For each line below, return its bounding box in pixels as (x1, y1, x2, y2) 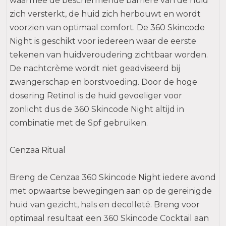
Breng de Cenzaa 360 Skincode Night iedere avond (10, 173, 216, 182)
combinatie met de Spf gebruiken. (10, 118, 148, 128)
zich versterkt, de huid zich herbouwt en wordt (10, 9, 201, 19)
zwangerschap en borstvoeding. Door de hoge (10, 77, 197, 87)
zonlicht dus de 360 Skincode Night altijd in (10, 104, 184, 114)
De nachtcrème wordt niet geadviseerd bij (10, 64, 180, 73)
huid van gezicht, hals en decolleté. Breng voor (10, 200, 200, 209)
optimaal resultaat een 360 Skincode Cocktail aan (10, 213, 209, 223)
